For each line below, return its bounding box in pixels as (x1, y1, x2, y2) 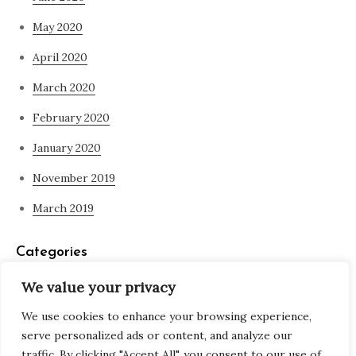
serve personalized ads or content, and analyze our (21, 328, 292, 342)
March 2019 (33, 201, 94, 216)
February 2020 (33, 110, 110, 126)
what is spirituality (33, 321, 132, 336)
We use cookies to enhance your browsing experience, (21, 309, 311, 323)
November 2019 (33, 171, 115, 186)
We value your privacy (21, 278, 176, 296)
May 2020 (33, 20, 83, 35)
